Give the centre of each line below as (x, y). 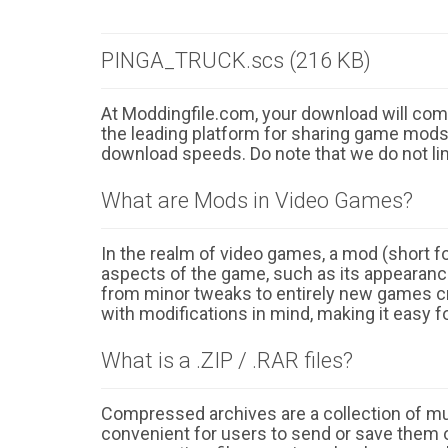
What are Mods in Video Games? (257, 200)
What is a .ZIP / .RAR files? (227, 360)
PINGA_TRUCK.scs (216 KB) (236, 60)
